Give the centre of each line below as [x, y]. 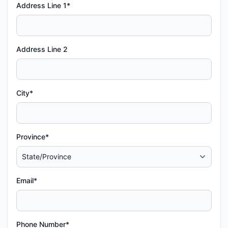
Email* [27, 180]
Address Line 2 [42, 49]
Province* [33, 136]
